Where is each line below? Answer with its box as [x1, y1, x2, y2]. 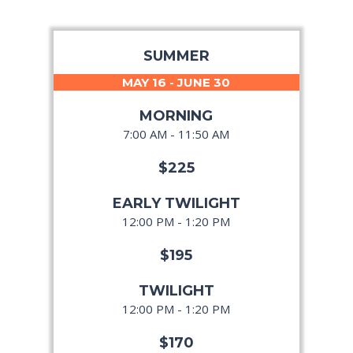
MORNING [139, 107, 214, 125]
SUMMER [143, 47, 210, 65]
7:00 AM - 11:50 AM [123, 126, 230, 143]
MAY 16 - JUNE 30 [122, 75, 231, 91]
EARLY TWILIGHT [112, 195, 240, 213]
